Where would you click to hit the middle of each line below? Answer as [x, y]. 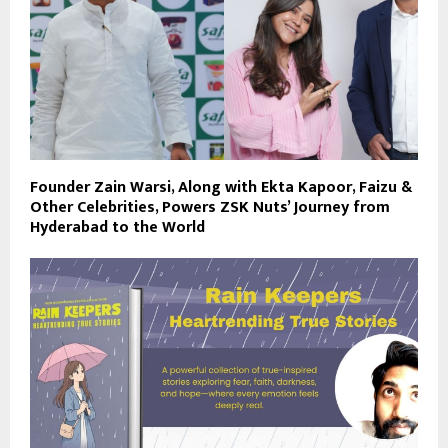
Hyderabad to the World [117, 227]
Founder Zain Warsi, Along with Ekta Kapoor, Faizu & [221, 187]
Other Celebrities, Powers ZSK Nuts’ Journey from [210, 207]
